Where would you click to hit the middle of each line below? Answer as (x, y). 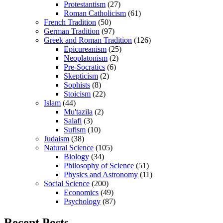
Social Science (67, 183)
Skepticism (81, 76)
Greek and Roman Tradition (88, 40)
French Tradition (70, 22)
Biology (76, 156)
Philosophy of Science (99, 165)
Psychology (82, 201)
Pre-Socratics (84, 67)
